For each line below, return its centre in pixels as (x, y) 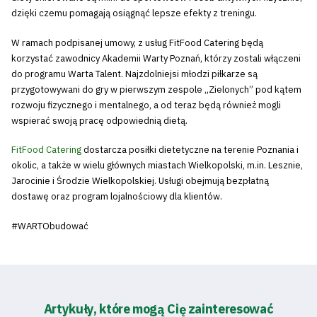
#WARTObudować (50, 226)
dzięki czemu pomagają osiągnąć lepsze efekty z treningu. (134, 13)
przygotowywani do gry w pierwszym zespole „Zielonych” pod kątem (156, 89)
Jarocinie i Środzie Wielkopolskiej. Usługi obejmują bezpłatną (140, 181)
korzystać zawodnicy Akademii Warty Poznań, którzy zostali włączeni (156, 58)
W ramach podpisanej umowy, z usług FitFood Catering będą (137, 42)
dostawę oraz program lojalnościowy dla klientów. (117, 196)
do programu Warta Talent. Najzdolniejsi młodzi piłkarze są (134, 74)
